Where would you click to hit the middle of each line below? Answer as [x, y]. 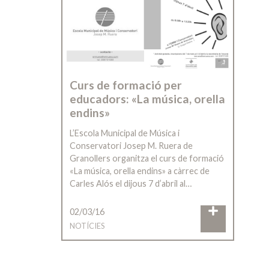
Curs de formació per [126, 85]
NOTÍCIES [87, 226]
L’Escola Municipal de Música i [125, 133]
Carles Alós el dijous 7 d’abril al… [131, 183]
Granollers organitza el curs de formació [147, 158]
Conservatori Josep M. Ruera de [131, 145]
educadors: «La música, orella [147, 98]
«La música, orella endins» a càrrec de [140, 171]
